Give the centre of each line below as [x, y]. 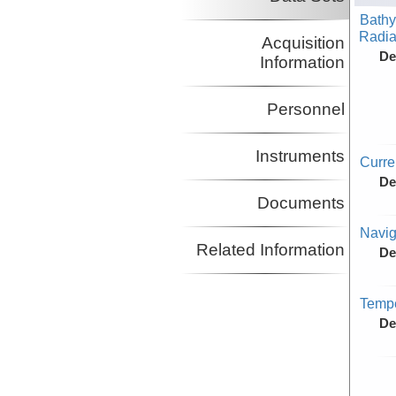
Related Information [270, 250]
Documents [301, 203]
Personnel [305, 110]
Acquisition [303, 43]
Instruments [300, 156]
